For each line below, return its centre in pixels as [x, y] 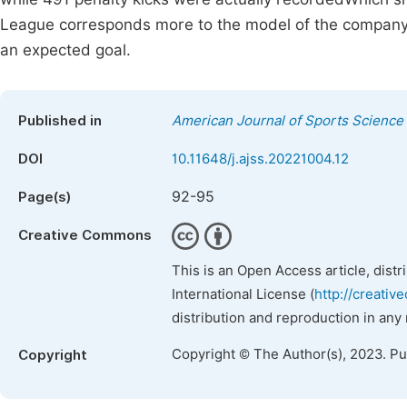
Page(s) [45, 197]
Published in [60, 121]
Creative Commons [85, 235]
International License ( [243, 294]
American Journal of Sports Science [288, 121]
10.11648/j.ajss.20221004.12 [260, 159]
